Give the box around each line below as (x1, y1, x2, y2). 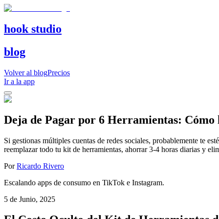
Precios (47, 68, 70, 77)
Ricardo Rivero (17, 161, 64, 170)
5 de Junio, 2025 (4, 195, 55, 203)
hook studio (4, 22, 62, 35)
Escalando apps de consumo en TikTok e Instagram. (4, 178, 164, 187)
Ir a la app (4, 77, 35, 86)
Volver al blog (4, 68, 47, 77)
